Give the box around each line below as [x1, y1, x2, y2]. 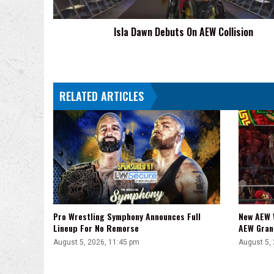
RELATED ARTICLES [59, 87, 144, 104]
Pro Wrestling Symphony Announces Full [53, 209, 201, 223]
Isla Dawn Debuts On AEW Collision [113, 24, 253, 39]
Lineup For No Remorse [53, 221, 139, 234]
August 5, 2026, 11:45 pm [53, 237, 139, 246]
